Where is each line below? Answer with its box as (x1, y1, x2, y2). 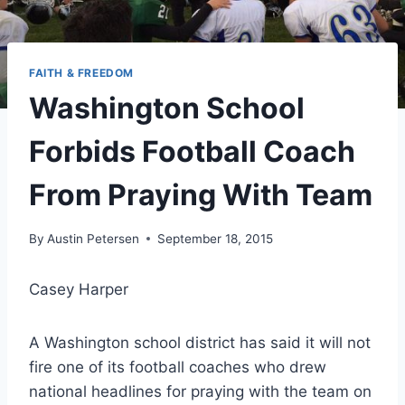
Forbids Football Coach (29, 134, 355, 170)
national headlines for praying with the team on (29, 381, 372, 400)
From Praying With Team (29, 177, 372, 213)
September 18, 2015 (157, 231, 274, 246)
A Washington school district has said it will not (29, 333, 371, 352)
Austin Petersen (47, 231, 140, 246)
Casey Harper (29, 279, 128, 298)
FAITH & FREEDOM (29, 66, 134, 80)
